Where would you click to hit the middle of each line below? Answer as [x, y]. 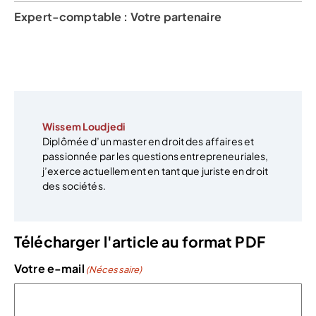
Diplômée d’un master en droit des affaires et [148, 141]
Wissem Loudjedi [84, 127]
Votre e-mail [49, 269]
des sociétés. [74, 186]
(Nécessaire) [114, 270]
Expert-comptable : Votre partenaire [118, 17]
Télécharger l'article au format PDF [140, 241]
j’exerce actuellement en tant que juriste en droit [156, 171]
